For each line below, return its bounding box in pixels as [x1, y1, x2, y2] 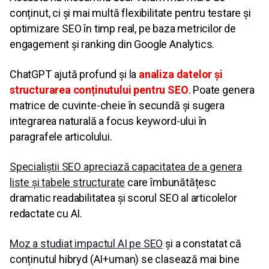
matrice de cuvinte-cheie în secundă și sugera [10, 99, 225, 112]
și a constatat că [163, 237, 242, 250]
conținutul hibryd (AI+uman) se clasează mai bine [10, 253, 240, 266]
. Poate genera [188, 83, 255, 97]
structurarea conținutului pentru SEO [10, 83, 189, 97]
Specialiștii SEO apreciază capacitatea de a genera [10, 160, 243, 174]
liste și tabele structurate [10, 176, 125, 189]
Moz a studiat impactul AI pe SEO [10, 237, 163, 250]
